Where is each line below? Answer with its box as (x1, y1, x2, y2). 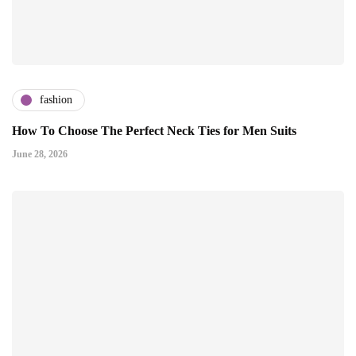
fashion (40, 94, 72, 106)
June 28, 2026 (12, 148, 68, 160)
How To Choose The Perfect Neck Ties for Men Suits (12, 123, 296, 137)
